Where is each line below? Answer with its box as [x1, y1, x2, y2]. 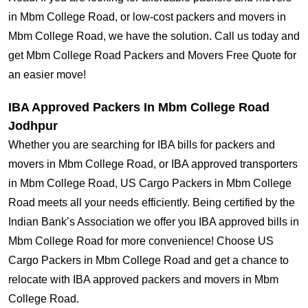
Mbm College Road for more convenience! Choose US [8, 235, 274, 247]
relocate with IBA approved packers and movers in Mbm [8, 274, 278, 286]
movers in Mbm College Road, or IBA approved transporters [8, 158, 298, 170]
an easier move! [8, 69, 86, 81]
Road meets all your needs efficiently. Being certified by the [8, 197, 295, 209]
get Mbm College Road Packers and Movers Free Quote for [8, 49, 296, 62]
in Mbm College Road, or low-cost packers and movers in [8, 11, 286, 23]
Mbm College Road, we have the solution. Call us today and [8, 30, 300, 43]
